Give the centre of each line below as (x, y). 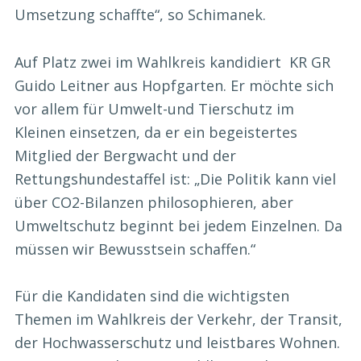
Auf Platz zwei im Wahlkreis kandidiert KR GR (172, 62)
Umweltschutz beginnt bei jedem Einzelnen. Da (178, 225)
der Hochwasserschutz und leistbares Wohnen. (177, 342)
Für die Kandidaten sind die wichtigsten (152, 295)
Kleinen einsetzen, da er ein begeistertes (156, 132)
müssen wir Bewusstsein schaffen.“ (135, 249)
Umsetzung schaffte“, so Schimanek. (140, 15)
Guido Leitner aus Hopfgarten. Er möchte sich (174, 85)
